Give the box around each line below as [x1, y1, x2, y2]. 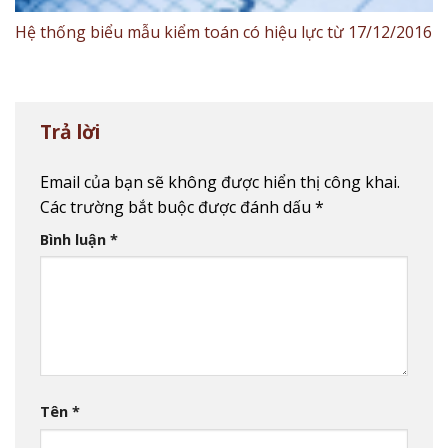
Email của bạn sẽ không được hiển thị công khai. [40, 170, 400, 193]
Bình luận [40, 229, 110, 249]
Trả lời [40, 117, 105, 145]
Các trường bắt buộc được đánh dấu [40, 195, 315, 218]
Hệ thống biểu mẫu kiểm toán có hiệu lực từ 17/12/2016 [15, 20, 432, 43]
